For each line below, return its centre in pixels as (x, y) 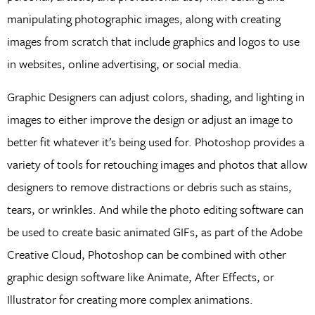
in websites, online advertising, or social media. (124, 64)
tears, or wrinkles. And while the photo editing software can (155, 209)
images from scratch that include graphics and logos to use (153, 41)
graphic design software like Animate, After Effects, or (140, 276)
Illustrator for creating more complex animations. (130, 299)
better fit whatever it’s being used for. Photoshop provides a (155, 141)
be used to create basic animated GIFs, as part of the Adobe (154, 231)
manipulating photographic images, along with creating (143, 19)
